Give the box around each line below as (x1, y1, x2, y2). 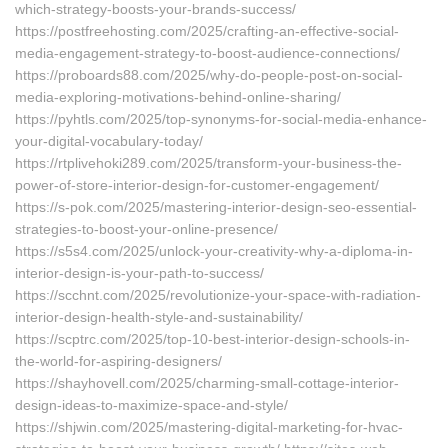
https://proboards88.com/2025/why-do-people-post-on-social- (15, 67, 403, 83)
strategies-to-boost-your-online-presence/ (15, 221, 278, 237)
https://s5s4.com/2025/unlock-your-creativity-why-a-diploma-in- (15, 243, 413, 259)
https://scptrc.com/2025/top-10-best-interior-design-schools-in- (15, 331, 410, 347)
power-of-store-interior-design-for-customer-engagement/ (15, 177, 379, 193)
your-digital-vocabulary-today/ (15, 133, 203, 149)
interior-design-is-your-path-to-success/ (15, 265, 264, 281)
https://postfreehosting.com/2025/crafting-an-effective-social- (15, 23, 399, 39)
